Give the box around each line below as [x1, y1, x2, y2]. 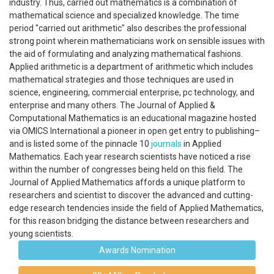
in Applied [182, 139, 221, 149]
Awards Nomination [98, 245, 176, 255]
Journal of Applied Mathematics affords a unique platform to [9, 177, 245, 187]
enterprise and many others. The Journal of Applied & [9, 100, 215, 110]
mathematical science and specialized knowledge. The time [9, 10, 239, 20]
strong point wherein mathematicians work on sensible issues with [9, 36, 265, 46]
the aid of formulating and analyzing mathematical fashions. [9, 49, 243, 59]
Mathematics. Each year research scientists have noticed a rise [9, 152, 251, 161]
